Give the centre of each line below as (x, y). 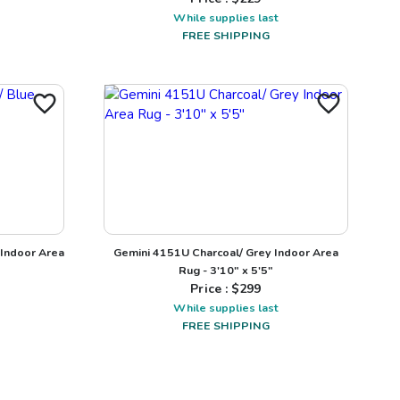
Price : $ (215, 288)
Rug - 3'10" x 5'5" (226, 270)
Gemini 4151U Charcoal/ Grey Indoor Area (226, 252)
